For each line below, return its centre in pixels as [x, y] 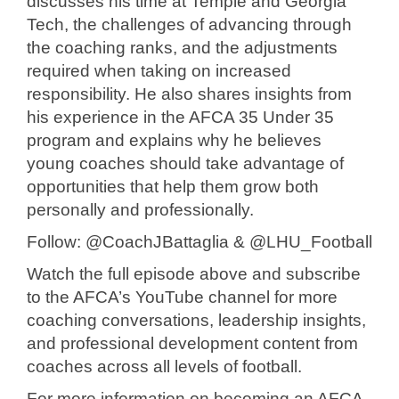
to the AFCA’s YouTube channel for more [182, 297]
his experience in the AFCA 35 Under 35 [180, 118]
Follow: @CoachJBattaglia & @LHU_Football [199, 242]
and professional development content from [192, 344]
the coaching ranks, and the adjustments [182, 48]
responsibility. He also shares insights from [189, 94]
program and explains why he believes [174, 141]
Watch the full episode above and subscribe [194, 274]
